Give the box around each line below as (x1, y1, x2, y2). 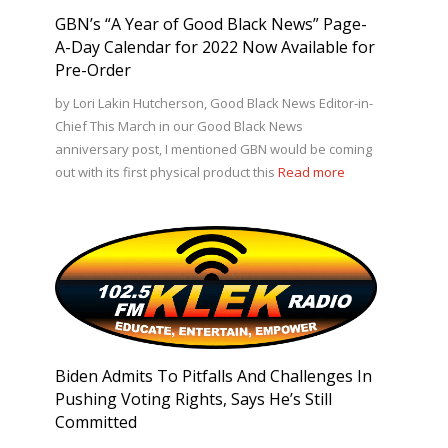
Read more (277, 162, 345, 181)
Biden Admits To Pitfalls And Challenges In (54, 365, 372, 388)
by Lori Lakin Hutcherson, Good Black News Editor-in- (54, 93, 373, 112)
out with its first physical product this (54, 162, 278, 181)
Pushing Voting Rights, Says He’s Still (54, 388, 332, 411)
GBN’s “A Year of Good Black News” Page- (54, 12, 367, 35)
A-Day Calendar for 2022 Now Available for (54, 35, 375, 58)
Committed (54, 411, 137, 434)
